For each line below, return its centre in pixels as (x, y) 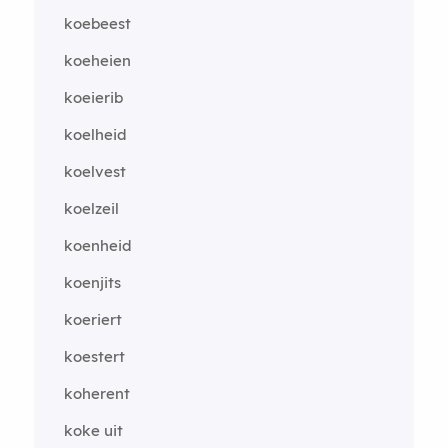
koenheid (97, 245)
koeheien (97, 60)
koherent (96, 393)
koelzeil (91, 208)
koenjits (92, 282)
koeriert (92, 319)
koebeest (97, 23)
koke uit (93, 430)
